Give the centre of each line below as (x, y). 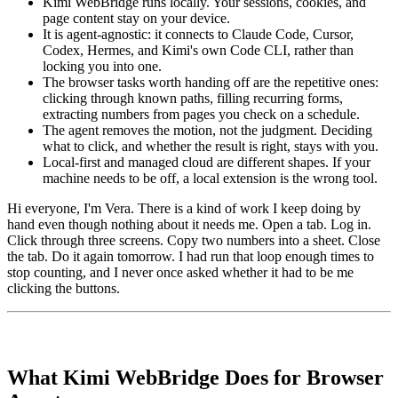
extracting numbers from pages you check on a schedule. (201, 115)
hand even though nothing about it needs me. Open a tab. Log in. (189, 225)
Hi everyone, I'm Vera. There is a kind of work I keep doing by (184, 209)
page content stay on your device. (136, 19)
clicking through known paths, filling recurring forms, (193, 99)
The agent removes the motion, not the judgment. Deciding (207, 131)
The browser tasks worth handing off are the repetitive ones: (211, 83)
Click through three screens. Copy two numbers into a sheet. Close (194, 241)
